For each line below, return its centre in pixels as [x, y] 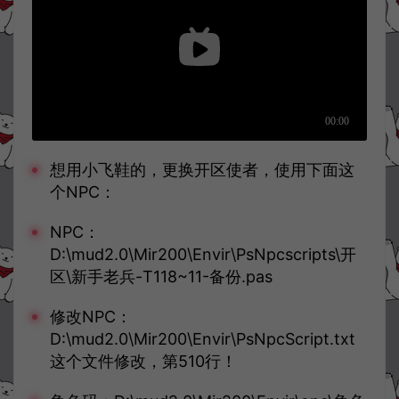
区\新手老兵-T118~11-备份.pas [161, 277]
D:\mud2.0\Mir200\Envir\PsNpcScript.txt [203, 339]
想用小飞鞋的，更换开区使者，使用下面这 [202, 170]
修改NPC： [91, 317]
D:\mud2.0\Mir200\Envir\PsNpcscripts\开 [203, 255]
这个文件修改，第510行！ [143, 362]
